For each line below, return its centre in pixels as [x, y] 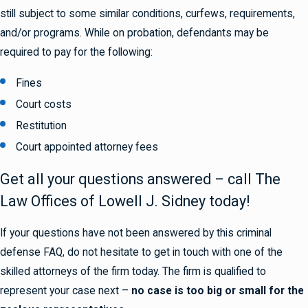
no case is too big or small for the [218, 291]
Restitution [42, 126]
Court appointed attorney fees [87, 147]
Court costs [44, 105]
